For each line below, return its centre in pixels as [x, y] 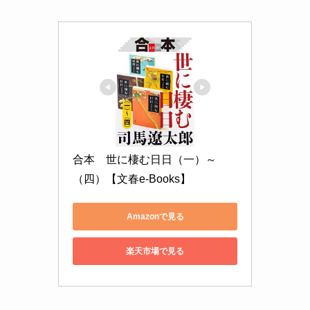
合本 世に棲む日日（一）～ [145, 160]
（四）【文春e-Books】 [132, 179]
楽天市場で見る [155, 251]
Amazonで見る [155, 216]
